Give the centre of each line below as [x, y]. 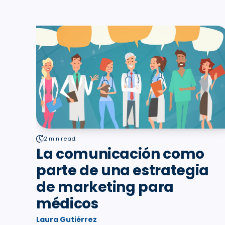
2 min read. [60, 139]
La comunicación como [120, 154]
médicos [67, 204]
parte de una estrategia [123, 171]
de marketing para [105, 187]
